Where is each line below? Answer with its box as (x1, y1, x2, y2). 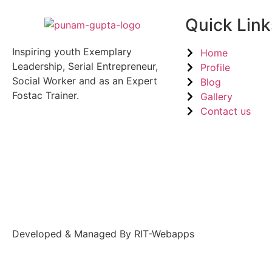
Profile (200, 61, 230, 74)
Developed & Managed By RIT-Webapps (12, 228, 194, 240)
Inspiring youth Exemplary (12, 46, 132, 58)
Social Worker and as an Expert (12, 75, 157, 87)
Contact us (200, 105, 251, 118)
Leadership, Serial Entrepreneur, (12, 60, 158, 73)
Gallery (200, 90, 233, 103)
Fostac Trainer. (12, 89, 79, 102)
